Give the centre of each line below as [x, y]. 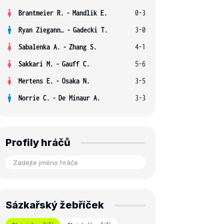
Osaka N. [76, 81]
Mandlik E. [90, 13]
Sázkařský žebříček [55, 205]
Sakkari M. [36, 64]
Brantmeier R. [41, 13]
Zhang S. [83, 47]
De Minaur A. [79, 98]
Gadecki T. [90, 30]
